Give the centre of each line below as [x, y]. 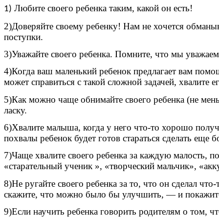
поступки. [23, 37]
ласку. [15, 110]
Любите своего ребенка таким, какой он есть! [102, 8]
